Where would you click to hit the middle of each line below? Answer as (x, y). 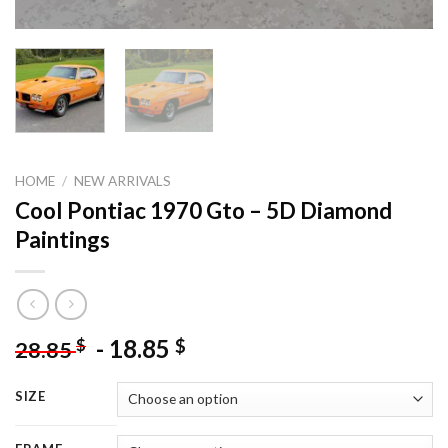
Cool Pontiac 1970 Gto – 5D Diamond (203, 211)
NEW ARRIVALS (123, 181)
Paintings (62, 240)
